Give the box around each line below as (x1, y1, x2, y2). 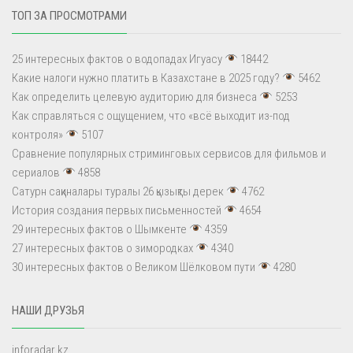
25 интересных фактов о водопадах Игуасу (12, 51, 222, 66)
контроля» (12, 127, 63, 142)
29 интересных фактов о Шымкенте (12, 221, 187, 236)
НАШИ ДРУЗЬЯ (12, 303, 84, 318)
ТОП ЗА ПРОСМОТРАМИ (12, 8, 127, 23)
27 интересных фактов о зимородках (12, 240, 193, 255)
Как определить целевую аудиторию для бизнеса (12, 89, 257, 104)
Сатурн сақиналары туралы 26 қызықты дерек (12, 184, 224, 199)
